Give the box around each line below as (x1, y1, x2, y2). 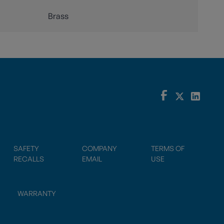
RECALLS (13, 154, 44, 163)
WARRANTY (17, 188, 56, 197)
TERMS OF (151, 143, 185, 152)
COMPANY (82, 143, 117, 152)
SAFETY (13, 143, 39, 152)
